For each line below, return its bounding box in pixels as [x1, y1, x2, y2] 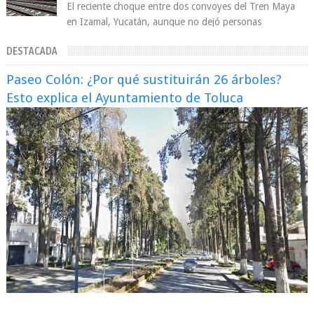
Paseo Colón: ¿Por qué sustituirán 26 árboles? [6, 72, 282, 88]
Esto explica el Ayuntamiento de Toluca [6, 90, 243, 106]
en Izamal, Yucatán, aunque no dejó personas [67, 16, 262, 28]
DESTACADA [6, 46, 57, 58]
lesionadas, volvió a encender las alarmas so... [67, 32, 262, 43]
